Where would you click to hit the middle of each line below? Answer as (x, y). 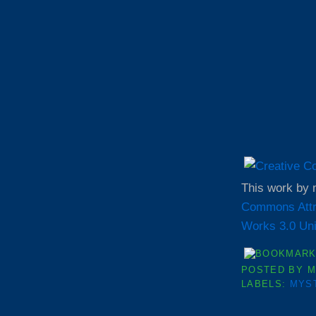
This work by (277, 188)
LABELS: (266, 284)
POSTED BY (274, 270)
